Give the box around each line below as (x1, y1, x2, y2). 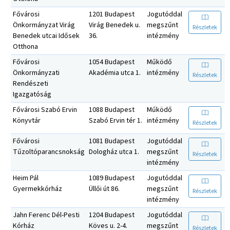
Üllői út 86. (89, 183, 120, 194)
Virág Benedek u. (89, 20, 140, 30)
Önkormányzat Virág (13, 20, 75, 30)
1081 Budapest (89, 136, 135, 146)
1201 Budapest (89, 9, 135, 20)
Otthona (13, 41, 38, 52)
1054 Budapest (89, 56, 135, 67)
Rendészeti (13, 78, 48, 89)
